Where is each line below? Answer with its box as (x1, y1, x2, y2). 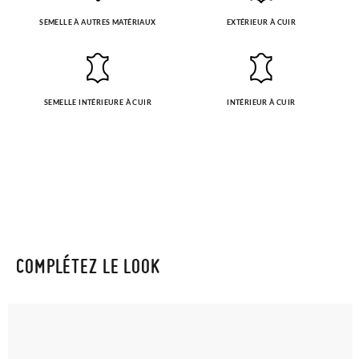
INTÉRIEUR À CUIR (227, 98, 296, 107)
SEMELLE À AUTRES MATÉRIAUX (39, 18, 156, 27)
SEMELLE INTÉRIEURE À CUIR (44, 98, 151, 107)
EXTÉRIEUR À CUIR (226, 18, 296, 27)
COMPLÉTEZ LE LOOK (16, 254, 160, 278)
